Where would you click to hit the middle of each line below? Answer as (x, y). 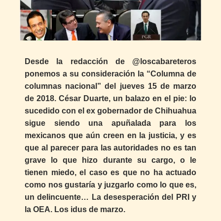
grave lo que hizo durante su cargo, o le (110, 160)
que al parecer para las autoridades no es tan (110, 147)
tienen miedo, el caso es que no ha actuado (110, 172)
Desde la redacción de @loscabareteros (110, 61)
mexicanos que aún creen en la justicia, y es (110, 135)
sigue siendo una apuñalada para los (110, 123)
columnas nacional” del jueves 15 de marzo (110, 86)
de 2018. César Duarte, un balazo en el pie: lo (110, 98)
